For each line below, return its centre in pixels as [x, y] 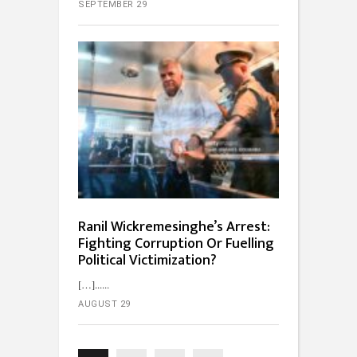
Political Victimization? [147, 261]
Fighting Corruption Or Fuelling [176, 244]
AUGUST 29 [104, 304]
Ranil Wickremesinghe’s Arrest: [174, 228]
